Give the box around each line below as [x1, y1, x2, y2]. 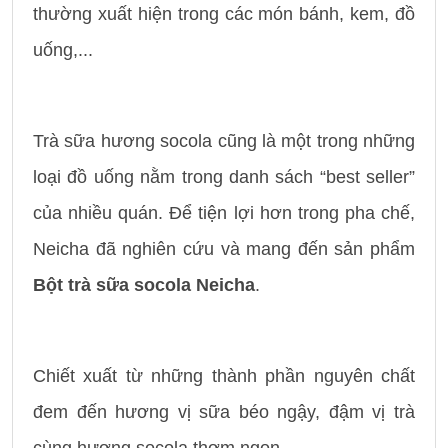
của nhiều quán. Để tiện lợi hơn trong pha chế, [33, 203, 415, 224]
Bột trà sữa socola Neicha [33, 275, 255, 296]
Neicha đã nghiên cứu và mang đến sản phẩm [33, 239, 415, 260]
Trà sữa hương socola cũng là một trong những [33, 131, 415, 152]
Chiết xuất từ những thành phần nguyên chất [33, 366, 415, 387]
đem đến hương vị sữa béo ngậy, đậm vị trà [33, 402, 415, 423]
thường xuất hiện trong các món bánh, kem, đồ [33, 4, 415, 25]
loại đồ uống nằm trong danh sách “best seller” [33, 167, 415, 188]
